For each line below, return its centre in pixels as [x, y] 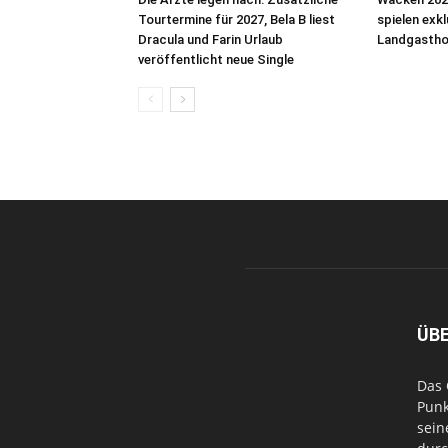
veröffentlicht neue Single [216, 59]
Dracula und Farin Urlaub [210, 39]
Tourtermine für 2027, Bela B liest [236, 19]
